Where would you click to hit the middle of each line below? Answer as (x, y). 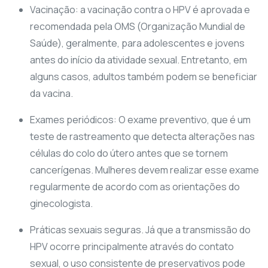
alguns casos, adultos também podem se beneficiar (144, 77)
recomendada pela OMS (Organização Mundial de (138, 27)
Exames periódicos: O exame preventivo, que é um (140, 120)
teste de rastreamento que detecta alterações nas (142, 137)
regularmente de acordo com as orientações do (135, 187)
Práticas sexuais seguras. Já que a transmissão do (140, 230)
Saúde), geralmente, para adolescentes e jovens (137, 43)
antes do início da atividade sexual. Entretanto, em (138, 60)
